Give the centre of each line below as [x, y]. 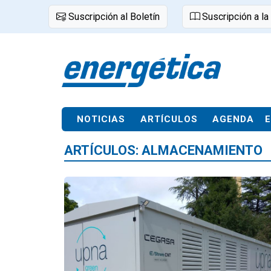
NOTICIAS [101, 119]
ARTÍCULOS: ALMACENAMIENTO [163, 150]
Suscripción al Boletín [113, 17]
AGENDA [233, 119]
